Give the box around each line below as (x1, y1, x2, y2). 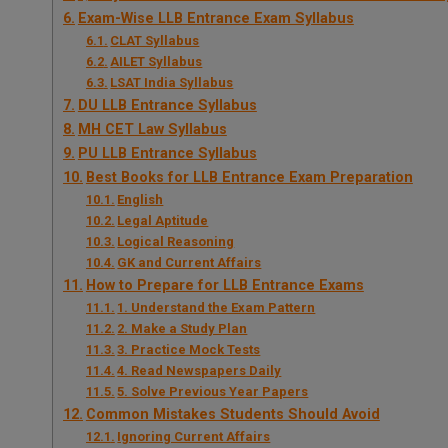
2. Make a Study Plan (117, 321, 248, 337)
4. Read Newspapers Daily (117, 363, 282, 379)
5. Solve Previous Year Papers (117, 384, 309, 400)
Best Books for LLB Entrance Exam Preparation (85, 169, 413, 187)
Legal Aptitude (117, 213, 209, 229)
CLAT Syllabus (110, 33, 200, 49)
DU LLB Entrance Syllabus (77, 97, 257, 115)
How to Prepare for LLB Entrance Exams (85, 277, 364, 295)
